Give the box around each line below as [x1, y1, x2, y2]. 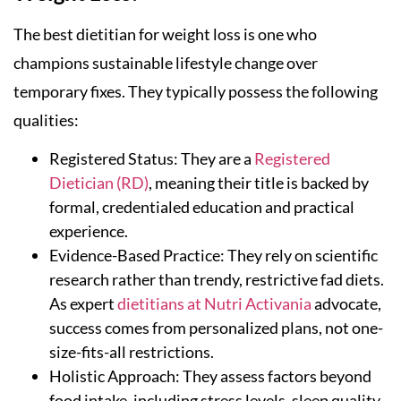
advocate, [311, 294, 381, 314]
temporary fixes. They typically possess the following [13, 81, 378, 101]
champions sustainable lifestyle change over [13, 52, 318, 73]
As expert [49, 294, 117, 314]
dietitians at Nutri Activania [117, 294, 311, 314]
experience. [49, 221, 128, 242]
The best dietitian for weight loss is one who [13, 23, 317, 44]
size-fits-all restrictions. [49, 342, 214, 363]
